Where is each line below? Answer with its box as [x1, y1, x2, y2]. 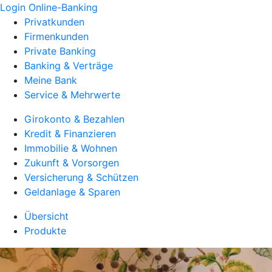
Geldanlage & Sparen [24, 186, 120, 198]
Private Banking [24, 45, 96, 57]
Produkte [24, 225, 66, 237]
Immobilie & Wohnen [24, 142, 117, 154]
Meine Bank [24, 74, 77, 86]
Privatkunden [24, 16, 84, 28]
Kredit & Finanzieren [24, 127, 116, 140]
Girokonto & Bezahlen [24, 113, 124, 125]
